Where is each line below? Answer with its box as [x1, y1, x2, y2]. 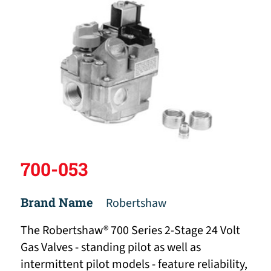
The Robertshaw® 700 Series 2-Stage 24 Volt [20, 222, 240, 240]
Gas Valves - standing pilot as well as [20, 239, 201, 256]
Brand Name [20, 194, 93, 211]
